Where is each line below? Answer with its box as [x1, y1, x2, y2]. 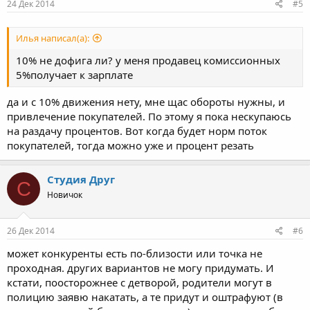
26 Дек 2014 [7, 224, 55, 237]
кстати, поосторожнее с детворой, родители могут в [7, 275, 272, 289]
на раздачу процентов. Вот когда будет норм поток [7, 124, 267, 138]
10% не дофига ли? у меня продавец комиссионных [16, 53, 280, 67]
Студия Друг [47, 172, 115, 186]
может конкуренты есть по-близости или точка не [7, 246, 262, 260]
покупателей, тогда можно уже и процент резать [7, 138, 254, 152]
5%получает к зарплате [16, 67, 133, 82]
